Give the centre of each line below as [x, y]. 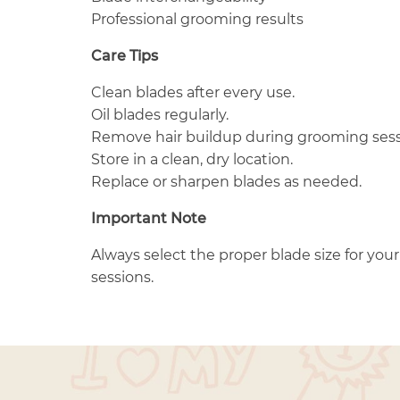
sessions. [122, 277]
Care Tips [125, 55]
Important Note [149, 218]
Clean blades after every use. [193, 92]
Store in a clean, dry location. [192, 159]
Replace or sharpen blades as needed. [226, 181]
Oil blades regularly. [160, 114]
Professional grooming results [197, 19]
